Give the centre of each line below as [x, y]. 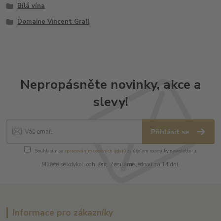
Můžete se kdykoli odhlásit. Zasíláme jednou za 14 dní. [110, 165]
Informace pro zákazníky [62, 212]
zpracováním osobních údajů [95, 151]
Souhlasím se [49, 151]
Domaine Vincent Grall [53, 21]
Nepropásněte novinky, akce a [110, 85]
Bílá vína [31, 6]
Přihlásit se [171, 132]
